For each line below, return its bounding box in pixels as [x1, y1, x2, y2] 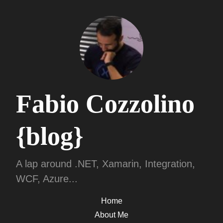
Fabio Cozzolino [16, 90, 195, 118]
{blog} [16, 122, 83, 150]
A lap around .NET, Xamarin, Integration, [16, 158, 195, 169]
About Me [95, 211, 128, 219]
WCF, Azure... [16, 173, 78, 184]
